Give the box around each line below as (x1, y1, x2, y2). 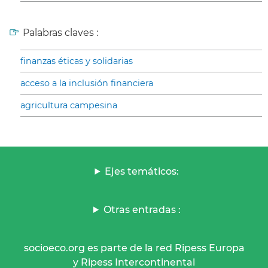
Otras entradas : (103, 203, 181, 215)
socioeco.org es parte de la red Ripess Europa (23, 242, 245, 254)
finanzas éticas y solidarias (20, 55, 133, 66)
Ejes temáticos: (105, 165, 179, 177)
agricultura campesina (20, 99, 117, 111)
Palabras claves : (23, 26, 98, 38)
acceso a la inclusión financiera (20, 77, 153, 89)
